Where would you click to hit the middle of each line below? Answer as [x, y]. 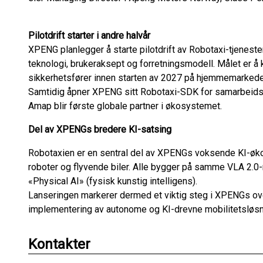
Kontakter [59, 244]
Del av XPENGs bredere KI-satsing [100, 129]
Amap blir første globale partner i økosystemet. [125, 106]
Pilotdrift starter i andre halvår [89, 36]
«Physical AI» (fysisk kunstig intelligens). [113, 181]
